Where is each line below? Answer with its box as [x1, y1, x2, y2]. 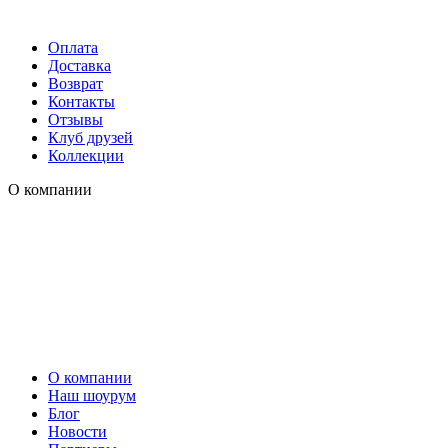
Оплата [48, 39, 98, 57]
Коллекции [48, 147, 124, 165]
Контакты [48, 93, 115, 111]
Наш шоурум [48, 387, 136, 405]
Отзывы [48, 111, 103, 129]
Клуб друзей [48, 129, 133, 147]
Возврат [48, 75, 103, 93]
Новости [48, 423, 107, 441]
